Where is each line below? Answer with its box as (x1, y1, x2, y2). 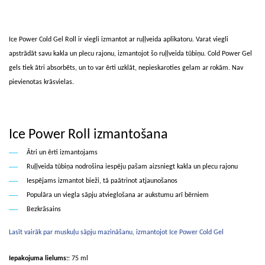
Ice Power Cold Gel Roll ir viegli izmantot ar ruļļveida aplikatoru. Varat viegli (9, 35, 228, 43)
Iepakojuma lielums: (9, 254, 68, 262)
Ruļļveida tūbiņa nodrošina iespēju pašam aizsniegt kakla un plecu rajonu (27, 163, 238, 170)
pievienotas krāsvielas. (9, 78, 74, 86)
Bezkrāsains (27, 205, 61, 213)
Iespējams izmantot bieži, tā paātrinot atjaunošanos (27, 177, 177, 185)
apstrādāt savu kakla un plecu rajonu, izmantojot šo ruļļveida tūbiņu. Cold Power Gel (9, 50, 252, 57)
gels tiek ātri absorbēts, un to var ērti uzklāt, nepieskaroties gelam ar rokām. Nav (9, 64, 243, 72)
